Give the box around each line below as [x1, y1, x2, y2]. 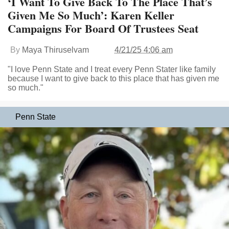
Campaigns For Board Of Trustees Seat [8, 20, 198, 37]
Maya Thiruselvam [22, 45, 89, 55]
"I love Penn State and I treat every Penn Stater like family [8, 65, 216, 74]
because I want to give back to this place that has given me [8, 74, 219, 83]
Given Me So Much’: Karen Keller [8, 7, 174, 24]
